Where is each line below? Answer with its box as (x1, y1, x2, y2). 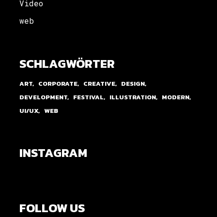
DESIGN (121, 78, 145, 88)
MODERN (162, 92, 190, 102)
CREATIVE (83, 78, 116, 88)
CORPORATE (38, 78, 78, 88)
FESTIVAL (73, 92, 104, 102)
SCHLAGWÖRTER (19, 54, 115, 73)
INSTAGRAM (19, 143, 88, 162)
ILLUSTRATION (109, 92, 156, 102)
